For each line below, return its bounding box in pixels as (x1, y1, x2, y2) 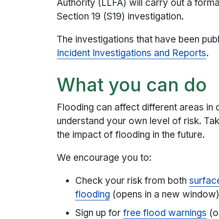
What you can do (57, 73, 207, 96)
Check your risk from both (75, 175, 190, 186)
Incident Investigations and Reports (57, 47, 207, 59)
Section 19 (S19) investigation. (57, 10, 184, 22)
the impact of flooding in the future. (57, 129, 205, 140)
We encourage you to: (57, 152, 152, 163)
